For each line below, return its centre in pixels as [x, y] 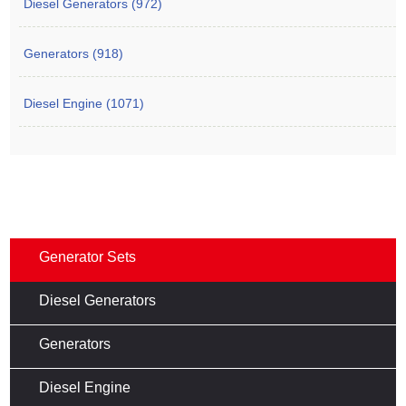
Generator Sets [88, 256]
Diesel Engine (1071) [84, 103]
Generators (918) [74, 53]
